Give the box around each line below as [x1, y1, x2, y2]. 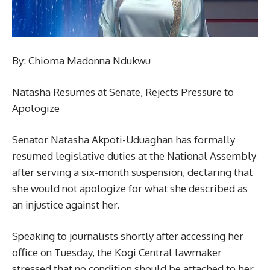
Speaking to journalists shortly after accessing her [12, 229, 243, 242]
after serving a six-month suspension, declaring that [12, 165, 253, 178]
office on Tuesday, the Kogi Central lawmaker [12, 245, 222, 259]
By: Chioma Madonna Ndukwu [12, 54, 151, 67]
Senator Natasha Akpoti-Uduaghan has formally [12, 133, 235, 146]
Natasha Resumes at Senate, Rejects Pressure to [12, 85, 234, 98]
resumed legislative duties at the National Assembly [12, 149, 256, 162]
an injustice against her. [12, 198, 119, 211]
